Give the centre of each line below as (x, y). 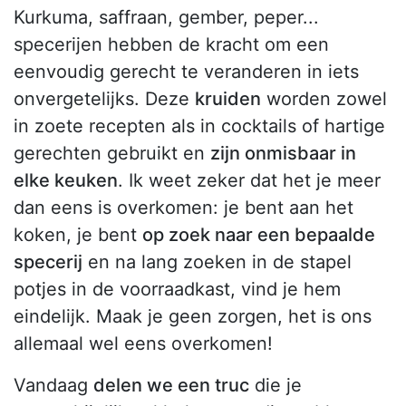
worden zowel (324, 99)
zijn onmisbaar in (283, 154)
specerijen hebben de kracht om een (171, 45)
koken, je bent (78, 235)
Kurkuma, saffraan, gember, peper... (166, 18)
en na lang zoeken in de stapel (217, 262)
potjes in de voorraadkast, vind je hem (177, 290)
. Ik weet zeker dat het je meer (249, 181)
